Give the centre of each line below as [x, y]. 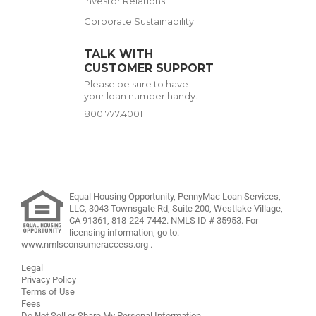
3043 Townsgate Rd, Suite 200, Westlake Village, [186, 208]
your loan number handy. [140, 96]
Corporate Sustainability [139, 21]
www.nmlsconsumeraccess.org [86, 244]
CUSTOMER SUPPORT [148, 68]
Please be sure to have [136, 84]
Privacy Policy [49, 279]
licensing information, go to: [124, 232]
